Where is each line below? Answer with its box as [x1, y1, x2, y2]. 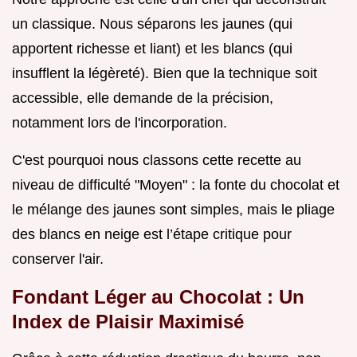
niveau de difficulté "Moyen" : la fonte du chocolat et [12, 177, 339, 194]
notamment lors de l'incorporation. [12, 115, 227, 131]
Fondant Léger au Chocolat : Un [12, 286, 304, 308]
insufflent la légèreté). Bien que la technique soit [12, 65, 317, 82]
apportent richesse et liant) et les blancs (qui [12, 41, 292, 57]
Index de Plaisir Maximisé [12, 311, 244, 333]
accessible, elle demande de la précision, [12, 90, 273, 107]
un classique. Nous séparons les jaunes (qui [12, 16, 292, 33]
